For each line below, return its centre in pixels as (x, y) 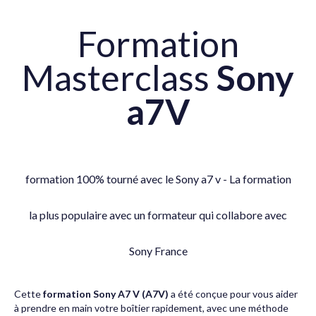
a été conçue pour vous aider (233, 294)
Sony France (158, 251)
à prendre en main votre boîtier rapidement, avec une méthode (151, 308)
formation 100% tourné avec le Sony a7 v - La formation (158, 179)
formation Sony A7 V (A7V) (106, 294)
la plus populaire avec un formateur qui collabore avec (158, 215)
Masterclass (119, 78)
